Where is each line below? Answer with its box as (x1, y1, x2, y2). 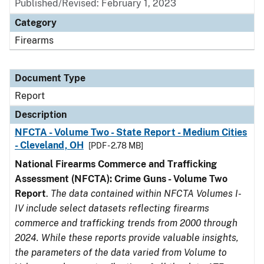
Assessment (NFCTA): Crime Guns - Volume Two (15, 173, 227, 184)
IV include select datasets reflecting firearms (15, 203, 209, 214)
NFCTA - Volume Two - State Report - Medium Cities (15, 127, 247, 138)
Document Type (15, 72, 85, 84)
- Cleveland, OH (15, 140, 84, 151)
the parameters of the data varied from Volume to (15, 247, 227, 258)
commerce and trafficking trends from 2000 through (15, 217, 237, 229)
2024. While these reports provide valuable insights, (15, 232, 239, 243)
